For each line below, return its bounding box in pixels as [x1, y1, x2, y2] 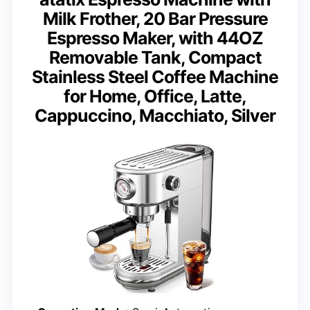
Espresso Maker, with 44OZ [47, 28, 263, 49]
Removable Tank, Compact [48, 47, 262, 69]
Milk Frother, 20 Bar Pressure [42, 8, 268, 30]
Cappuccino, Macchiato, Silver [35, 105, 275, 127]
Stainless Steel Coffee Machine [32, 66, 278, 88]
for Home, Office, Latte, [64, 86, 246, 107]
